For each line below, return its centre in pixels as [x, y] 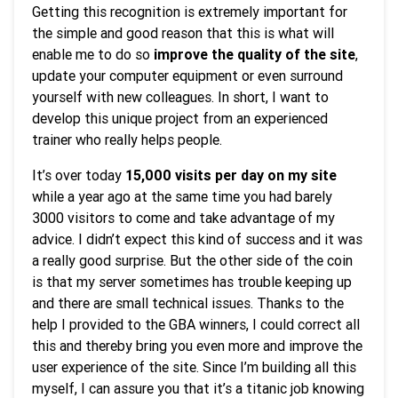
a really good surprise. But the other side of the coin [192, 260]
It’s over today [79, 175]
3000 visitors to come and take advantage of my [183, 218]
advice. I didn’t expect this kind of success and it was [197, 239]
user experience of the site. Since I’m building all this [194, 367]
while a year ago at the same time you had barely [182, 196]
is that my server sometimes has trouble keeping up [192, 282]
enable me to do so [93, 54]
